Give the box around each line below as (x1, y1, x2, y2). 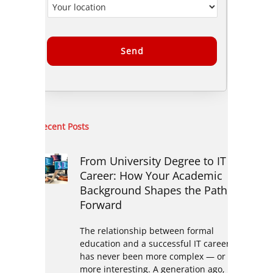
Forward (79, 197, 122, 212)
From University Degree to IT (79, 153, 226, 168)
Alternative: (46, 82, 94, 94)
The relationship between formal (79, 224, 214, 236)
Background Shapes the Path (79, 182, 227, 197)
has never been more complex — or (79, 250, 225, 262)
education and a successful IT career (79, 237, 230, 249)
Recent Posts (37, 120, 89, 132)
